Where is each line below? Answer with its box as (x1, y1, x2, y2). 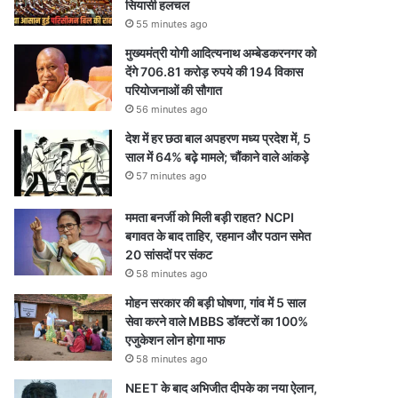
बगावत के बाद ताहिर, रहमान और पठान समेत (125, 228, 311, 243)
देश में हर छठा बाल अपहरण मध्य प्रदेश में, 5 (125, 131, 311, 146)
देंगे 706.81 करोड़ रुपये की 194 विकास (125, 64, 303, 79)
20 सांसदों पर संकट (125, 247, 212, 262)
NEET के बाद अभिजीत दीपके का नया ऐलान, (125, 380, 317, 395)
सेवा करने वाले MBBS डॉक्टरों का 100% (125, 314, 308, 329)
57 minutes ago (136, 170, 207, 182)
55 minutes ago (136, 18, 208, 30)
